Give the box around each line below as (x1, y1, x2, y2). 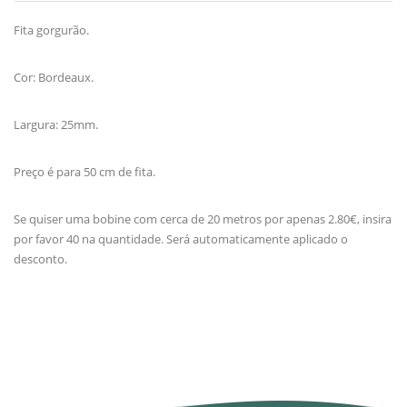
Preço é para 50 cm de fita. (14, 163, 155, 180)
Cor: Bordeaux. (14, 68, 94, 85)
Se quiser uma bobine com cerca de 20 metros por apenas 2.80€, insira (14, 210, 392, 227)
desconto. (14, 250, 67, 267)
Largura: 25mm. (14, 115, 98, 133)
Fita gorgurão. (14, 21, 92, 38)
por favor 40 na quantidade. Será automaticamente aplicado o (14, 230, 348, 247)
